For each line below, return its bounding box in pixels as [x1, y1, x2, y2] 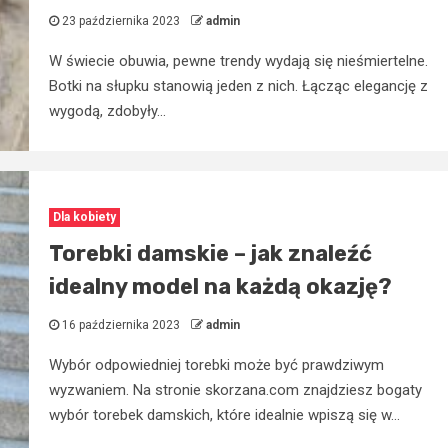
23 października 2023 [58, 14, 183, 29]
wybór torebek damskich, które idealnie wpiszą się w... [48, 405, 400, 424]
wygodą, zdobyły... [48, 102, 166, 121]
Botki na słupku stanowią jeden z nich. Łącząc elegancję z [48, 77, 428, 96]
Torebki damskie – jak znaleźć [48, 239, 372, 267]
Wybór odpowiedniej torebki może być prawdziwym [48, 355, 384, 374]
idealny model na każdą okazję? [48, 272, 392, 300]
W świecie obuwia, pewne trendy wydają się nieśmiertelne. [48, 52, 428, 71]
